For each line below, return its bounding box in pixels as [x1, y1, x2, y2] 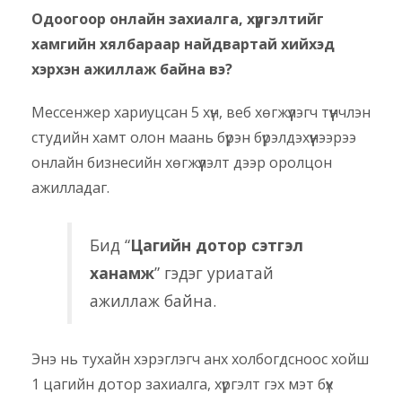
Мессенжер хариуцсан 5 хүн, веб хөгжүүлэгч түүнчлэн [31, 102, 371, 123]
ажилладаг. [31, 178, 109, 198]
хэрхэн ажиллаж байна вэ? [31, 59, 232, 80]
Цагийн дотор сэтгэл [130, 234, 303, 257]
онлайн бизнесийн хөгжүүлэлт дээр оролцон [31, 153, 332, 173]
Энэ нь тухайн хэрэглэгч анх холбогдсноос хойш [31, 349, 369, 370]
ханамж [90, 262, 154, 284]
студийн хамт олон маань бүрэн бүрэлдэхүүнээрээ [31, 127, 356, 148]
